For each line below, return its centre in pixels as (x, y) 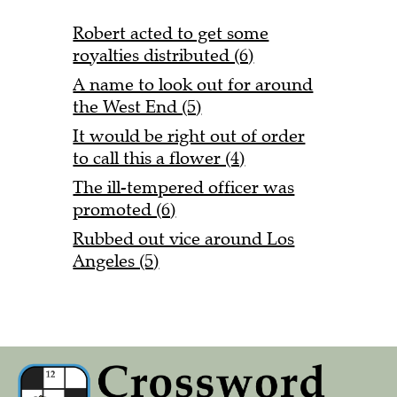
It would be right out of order (189, 136)
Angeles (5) (116, 261)
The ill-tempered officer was (184, 188)
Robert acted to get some (171, 34)
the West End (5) (137, 107)
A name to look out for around (193, 85)
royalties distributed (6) (163, 56)
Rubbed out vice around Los (184, 239)
